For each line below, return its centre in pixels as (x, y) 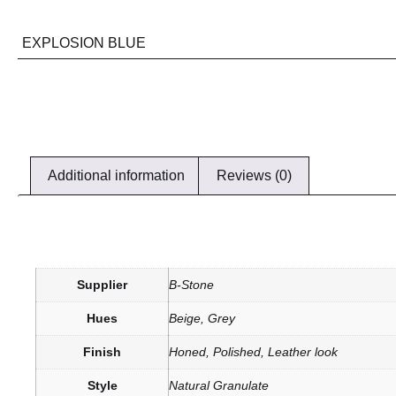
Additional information (117, 176)
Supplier (102, 284)
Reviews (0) (254, 176)
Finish (102, 351)
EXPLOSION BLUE (84, 43)
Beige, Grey (202, 318)
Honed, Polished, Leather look (253, 351)
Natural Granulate (219, 385)
